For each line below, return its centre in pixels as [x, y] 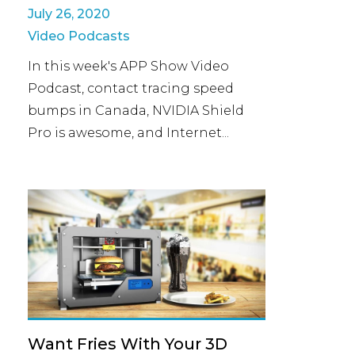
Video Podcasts [79, 36]
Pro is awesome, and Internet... [128, 133]
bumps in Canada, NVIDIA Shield [136, 111]
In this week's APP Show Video [128, 66]
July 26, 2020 [69, 14]
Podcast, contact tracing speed [131, 88]
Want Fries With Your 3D [128, 344]
